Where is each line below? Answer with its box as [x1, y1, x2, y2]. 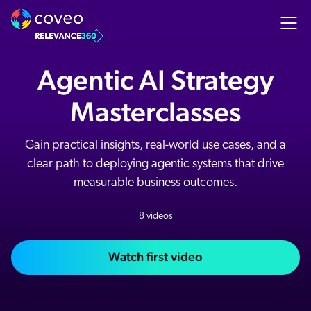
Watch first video [108, 249, 203, 264]
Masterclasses [70, 95, 241, 128]
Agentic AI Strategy [37, 63, 274, 96]
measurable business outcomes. [74, 176, 237, 190]
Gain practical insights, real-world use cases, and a [25, 139, 286, 152]
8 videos [138, 211, 173, 221]
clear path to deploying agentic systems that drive [27, 158, 284, 171]
